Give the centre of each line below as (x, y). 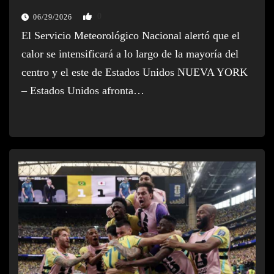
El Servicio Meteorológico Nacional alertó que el (131, 35)
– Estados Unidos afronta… (83, 90)
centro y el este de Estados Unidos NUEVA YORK (135, 72)
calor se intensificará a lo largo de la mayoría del (130, 54)
